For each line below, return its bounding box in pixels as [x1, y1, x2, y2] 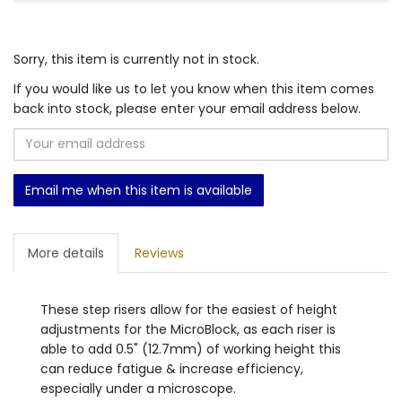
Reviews [135, 243, 184, 262]
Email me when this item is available [25, 180, 252, 199]
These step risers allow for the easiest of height [40, 300, 337, 319]
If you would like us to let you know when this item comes [13, 79, 374, 98]
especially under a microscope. [40, 379, 236, 398]
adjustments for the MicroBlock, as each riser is [40, 319, 336, 338]
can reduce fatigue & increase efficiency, [40, 359, 303, 378]
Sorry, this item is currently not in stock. [13, 49, 259, 68]
